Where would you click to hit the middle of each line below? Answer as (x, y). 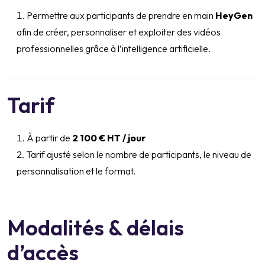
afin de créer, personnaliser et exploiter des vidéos (119, 32)
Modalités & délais (96, 228)
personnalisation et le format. (76, 171)
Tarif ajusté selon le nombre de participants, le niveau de (139, 155)
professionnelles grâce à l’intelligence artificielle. (114, 49)
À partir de (49, 138)
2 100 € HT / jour (109, 138)
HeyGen (234, 16)
